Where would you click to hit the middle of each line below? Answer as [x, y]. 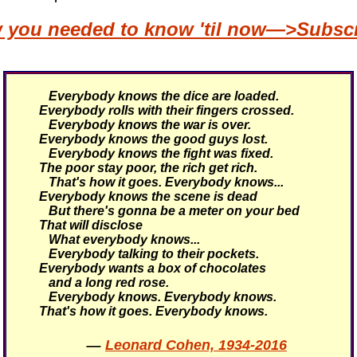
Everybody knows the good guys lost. [153, 139]
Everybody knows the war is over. [145, 125]
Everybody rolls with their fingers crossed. [167, 110]
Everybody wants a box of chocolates [153, 268]
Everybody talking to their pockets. [149, 254]
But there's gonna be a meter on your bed [169, 211]
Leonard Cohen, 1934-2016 [196, 345]
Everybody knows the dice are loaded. [159, 96]
